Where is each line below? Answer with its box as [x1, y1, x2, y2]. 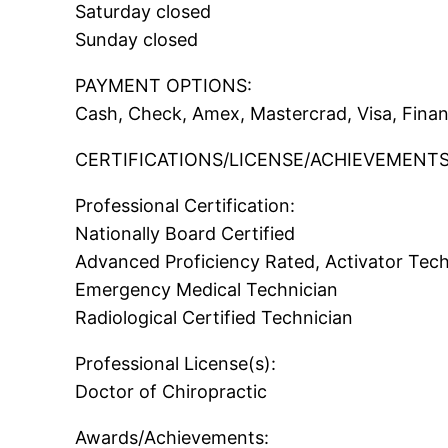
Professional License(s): [75, 353, 277, 375]
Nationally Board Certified [75, 223, 296, 245]
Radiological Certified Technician [75, 307, 354, 329]
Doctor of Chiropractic [75, 381, 268, 403]
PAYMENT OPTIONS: [75, 75, 253, 97]
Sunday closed [75, 29, 199, 51]
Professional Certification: [75, 195, 296, 217]
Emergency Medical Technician [75, 279, 339, 301]
